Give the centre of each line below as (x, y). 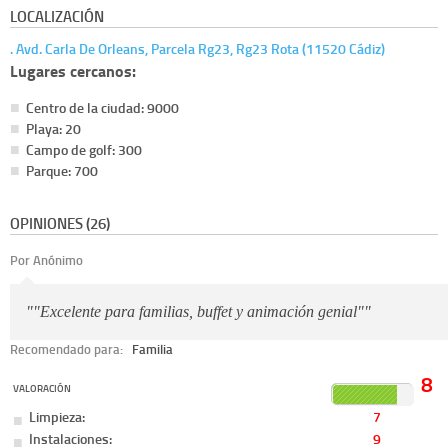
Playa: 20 (53, 129)
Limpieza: (57, 417)
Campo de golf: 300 (84, 150)
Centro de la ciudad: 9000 (102, 108)
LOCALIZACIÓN (57, 16)
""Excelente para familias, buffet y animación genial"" (198, 311)
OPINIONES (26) (60, 222)
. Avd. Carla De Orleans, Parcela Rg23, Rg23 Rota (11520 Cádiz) (197, 49)
